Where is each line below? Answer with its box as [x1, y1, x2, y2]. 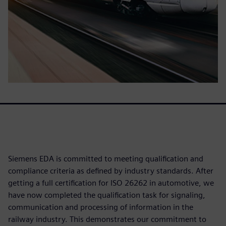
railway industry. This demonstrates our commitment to [8, 214, 206, 224]
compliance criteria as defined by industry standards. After [8, 166, 213, 176]
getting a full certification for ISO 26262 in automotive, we [8, 178, 214, 188]
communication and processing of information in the [8, 202, 193, 212]
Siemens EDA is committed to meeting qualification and [8, 154, 203, 163]
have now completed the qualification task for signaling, [8, 190, 205, 200]
